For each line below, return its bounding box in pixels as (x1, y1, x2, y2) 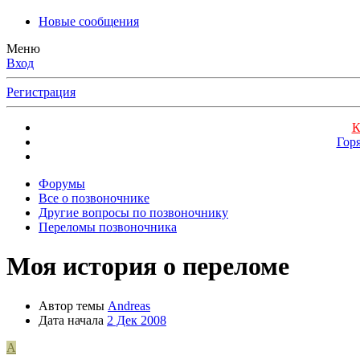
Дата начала (39, 313, 104, 327)
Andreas (108, 298, 150, 313)
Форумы (39, 177, 85, 190)
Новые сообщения (39, 14, 139, 28)
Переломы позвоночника (39, 220, 177, 234)
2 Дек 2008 (107, 313, 166, 327)
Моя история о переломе (6, 252, 289, 281)
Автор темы (39, 298, 104, 313)
